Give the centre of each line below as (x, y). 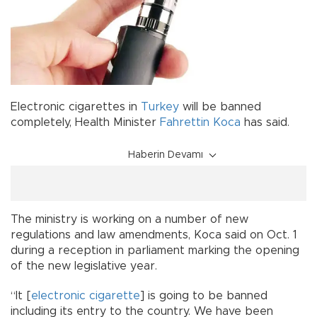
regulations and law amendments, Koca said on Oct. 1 (154, 235)
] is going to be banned (204, 295)
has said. (265, 122)
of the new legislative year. (84, 266)
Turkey (160, 106)
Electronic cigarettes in (76, 106)
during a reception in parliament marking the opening (155, 250)
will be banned (220, 106)
